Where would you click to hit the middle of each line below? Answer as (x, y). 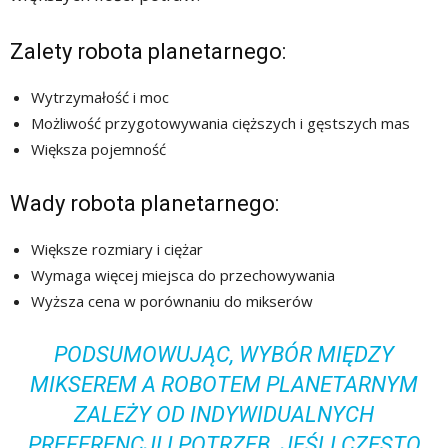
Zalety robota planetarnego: (148, 51)
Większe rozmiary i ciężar (117, 248)
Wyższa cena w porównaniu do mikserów (172, 300)
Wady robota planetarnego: (144, 203)
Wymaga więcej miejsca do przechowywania (183, 274)
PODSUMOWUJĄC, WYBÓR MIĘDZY (224, 354)
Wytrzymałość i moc (100, 96)
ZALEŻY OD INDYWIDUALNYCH (224, 414)
